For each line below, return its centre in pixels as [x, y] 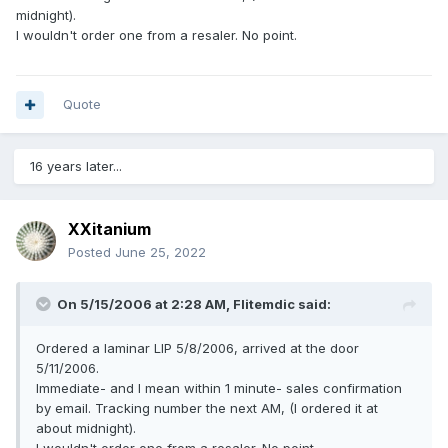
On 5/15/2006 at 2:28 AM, [145, 304]
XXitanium [109, 229]
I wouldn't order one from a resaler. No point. [156, 35]
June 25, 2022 [160, 252]
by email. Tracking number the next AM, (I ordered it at [207, 408]
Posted [91, 252]
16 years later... [76, 166]
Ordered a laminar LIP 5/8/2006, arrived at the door [197, 348]
